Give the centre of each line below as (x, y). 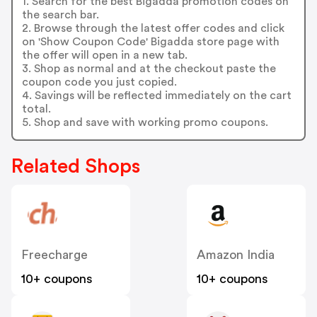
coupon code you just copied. (99, 82)
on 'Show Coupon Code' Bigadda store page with (150, 41)
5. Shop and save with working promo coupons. (145, 122)
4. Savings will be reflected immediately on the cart (156, 95)
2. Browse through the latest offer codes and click (153, 28)
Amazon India (236, 255)
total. (36, 109)
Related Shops (76, 167)
